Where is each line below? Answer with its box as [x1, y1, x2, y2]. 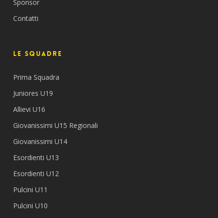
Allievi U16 [13, 105, 45, 114]
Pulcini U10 [13, 201, 48, 210]
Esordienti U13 [13, 153, 59, 162]
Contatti [13, 14, 38, 23]
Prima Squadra [13, 73, 59, 82]
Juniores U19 [13, 89, 53, 98]
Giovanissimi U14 [13, 137, 67, 146]
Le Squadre [13, 49, 62, 58]
